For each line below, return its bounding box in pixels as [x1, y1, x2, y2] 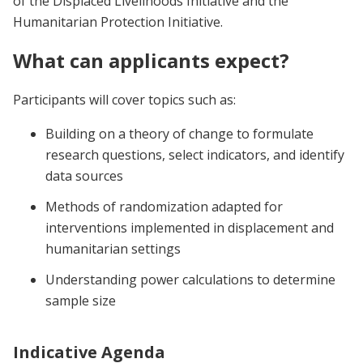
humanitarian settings [45, 239, 184, 258]
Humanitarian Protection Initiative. [13, 13, 223, 32]
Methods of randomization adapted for [45, 197, 283, 216]
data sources [45, 166, 123, 185]
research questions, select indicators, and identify [45, 145, 344, 164]
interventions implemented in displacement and [45, 218, 334, 237]
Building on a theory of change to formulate [45, 124, 314, 143]
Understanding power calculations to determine [45, 270, 335, 288]
